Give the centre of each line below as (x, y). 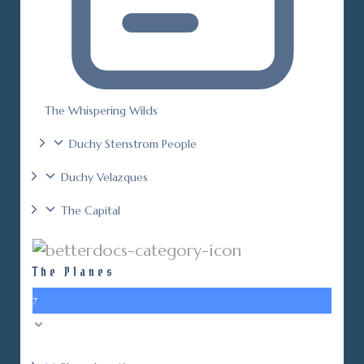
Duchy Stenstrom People (133, 144)
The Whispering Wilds (101, 110)
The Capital (91, 210)
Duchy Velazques (104, 177)
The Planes (74, 271)
